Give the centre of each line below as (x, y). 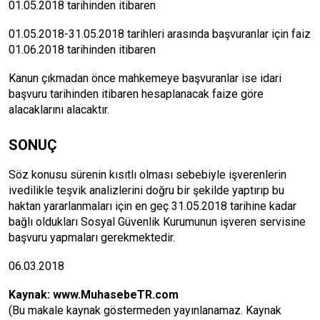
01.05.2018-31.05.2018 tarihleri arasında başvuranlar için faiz (160, 34)
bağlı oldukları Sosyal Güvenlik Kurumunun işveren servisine (157, 222)
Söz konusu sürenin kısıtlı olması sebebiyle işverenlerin (147, 175)
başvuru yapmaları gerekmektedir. (92, 237)
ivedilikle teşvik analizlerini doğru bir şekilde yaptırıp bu (146, 190)
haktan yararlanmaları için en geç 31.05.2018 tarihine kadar (152, 206)
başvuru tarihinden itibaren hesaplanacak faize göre (136, 94)
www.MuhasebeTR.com (116, 295)
